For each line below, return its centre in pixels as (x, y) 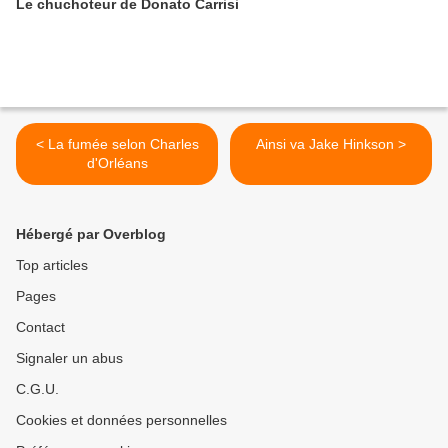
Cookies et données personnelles (121, 420)
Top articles (52, 265)
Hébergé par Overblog (91, 234)
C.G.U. (37, 389)
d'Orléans (117, 163)
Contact (40, 327)
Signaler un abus (69, 358)
